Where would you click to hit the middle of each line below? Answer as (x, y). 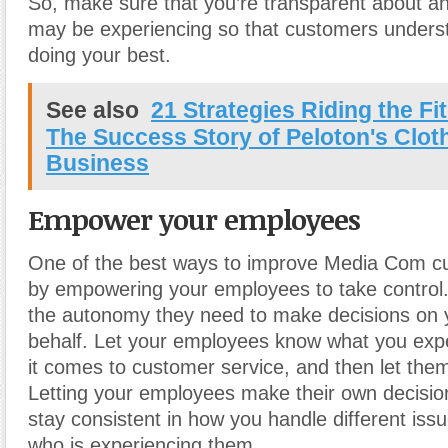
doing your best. (99, 55)
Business (97, 163)
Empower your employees (194, 219)
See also (92, 110)
